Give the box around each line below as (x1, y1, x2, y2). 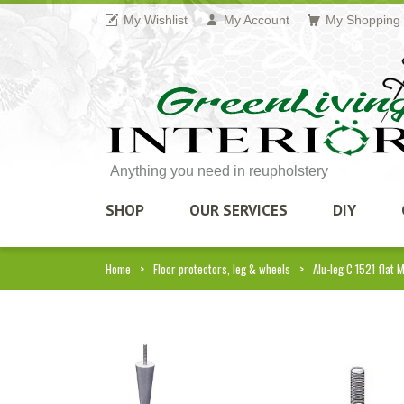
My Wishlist (124, 13, 188, 27)
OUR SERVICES (189, 200, 288, 220)
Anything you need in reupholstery (110, 163, 328, 179)
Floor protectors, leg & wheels (153, 260, 290, 278)
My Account (224, 13, 289, 27)
